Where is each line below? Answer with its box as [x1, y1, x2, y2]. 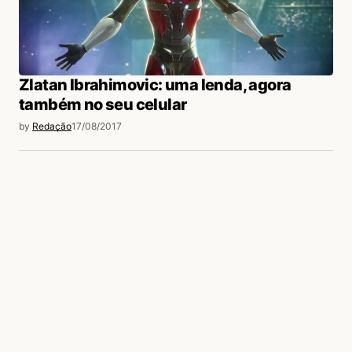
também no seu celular [19, 95, 187, 115]
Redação [32, 120, 71, 133]
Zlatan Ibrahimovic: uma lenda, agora [19, 75, 291, 95]
